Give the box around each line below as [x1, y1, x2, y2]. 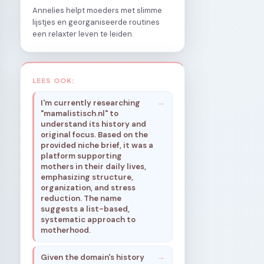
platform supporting [41, 151, 123, 161]
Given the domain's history [41, 252, 145, 262]
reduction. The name [41, 193, 122, 204]
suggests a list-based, [41, 204, 130, 214]
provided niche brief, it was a [41, 140, 154, 151]
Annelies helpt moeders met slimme [32, 5, 162, 15]
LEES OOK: [32, 75, 75, 84]
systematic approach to [41, 214, 136, 225]
